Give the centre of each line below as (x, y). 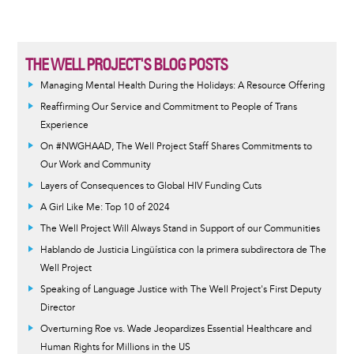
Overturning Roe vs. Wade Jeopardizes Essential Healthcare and (175, 329)
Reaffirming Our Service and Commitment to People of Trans (168, 107)
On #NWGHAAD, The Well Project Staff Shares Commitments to (176, 146)
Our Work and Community (95, 164)
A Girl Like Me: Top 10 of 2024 (105, 207)
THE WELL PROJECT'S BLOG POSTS (126, 64)
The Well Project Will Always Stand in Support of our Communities (180, 228)
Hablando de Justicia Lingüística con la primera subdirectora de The (183, 250)
